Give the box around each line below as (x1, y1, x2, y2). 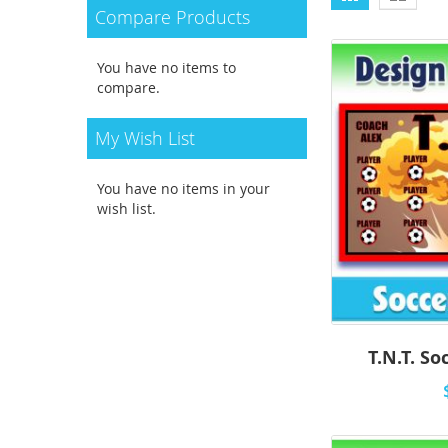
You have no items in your (97, 179, 270, 198)
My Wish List (95, 126, 195, 150)
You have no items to (97, 58, 236, 77)
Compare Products (95, 5, 250, 29)
